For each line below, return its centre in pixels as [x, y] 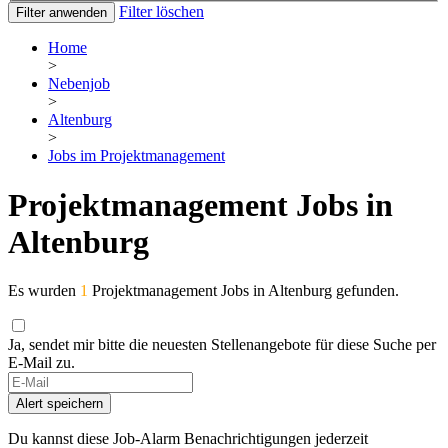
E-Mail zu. [41, 363]
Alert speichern [59, 404]
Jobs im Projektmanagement [136, 156]
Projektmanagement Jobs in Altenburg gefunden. [243, 291]
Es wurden [44, 291]
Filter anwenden [61, 13]
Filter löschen [161, 12]
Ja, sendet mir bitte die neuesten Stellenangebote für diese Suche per [222, 345]
